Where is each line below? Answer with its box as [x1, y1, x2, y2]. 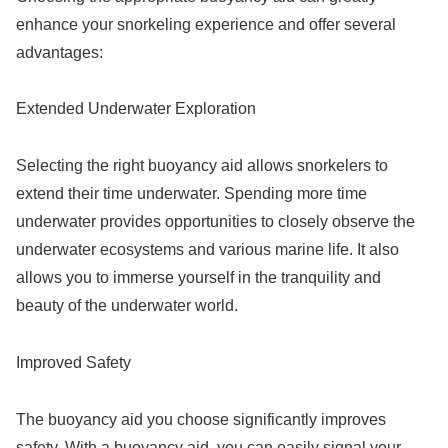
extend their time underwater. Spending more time [16, 185, 367, 203]
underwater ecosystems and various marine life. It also [16, 241, 399, 259]
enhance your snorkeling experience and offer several [16, 15, 396, 33]
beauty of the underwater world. [16, 297, 238, 315]
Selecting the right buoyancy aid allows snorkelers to [16, 157, 388, 175]
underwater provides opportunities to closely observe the [16, 213, 415, 231]
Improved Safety [16, 353, 131, 371]
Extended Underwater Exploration [16, 100, 256, 118]
